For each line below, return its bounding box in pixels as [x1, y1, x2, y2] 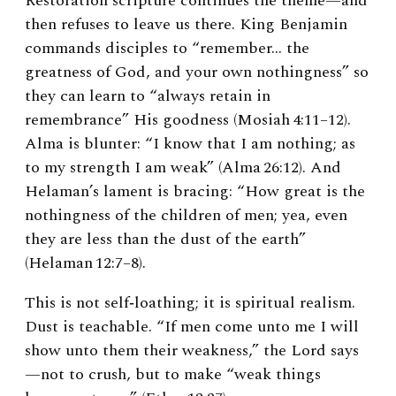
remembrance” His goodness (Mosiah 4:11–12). [25, 107, 351, 132]
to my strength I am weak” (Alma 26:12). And [25, 155, 341, 179]
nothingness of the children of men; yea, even [25, 202, 347, 227]
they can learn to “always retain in [25, 83, 270, 108]
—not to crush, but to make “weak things [25, 362, 321, 386]
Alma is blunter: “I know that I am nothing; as [25, 131, 355, 156]
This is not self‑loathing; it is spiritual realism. [25, 290, 355, 315]
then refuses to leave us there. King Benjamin [25, 11, 347, 36]
